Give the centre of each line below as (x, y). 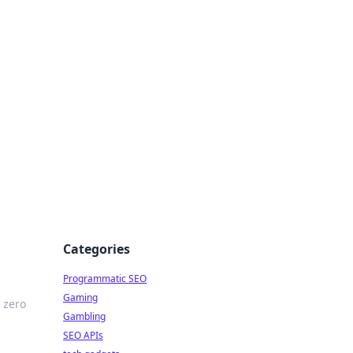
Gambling (84, 316)
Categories (97, 249)
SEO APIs (83, 335)
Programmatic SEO (105, 279)
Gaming (80, 297)
